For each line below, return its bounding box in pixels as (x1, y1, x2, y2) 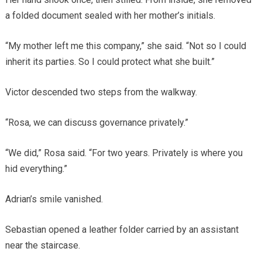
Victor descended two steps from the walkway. (5, 86, 197, 98)
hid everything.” (5, 163, 67, 174)
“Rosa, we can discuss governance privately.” (5, 116, 188, 128)
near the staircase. (5, 239, 80, 251)
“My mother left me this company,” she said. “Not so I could (5, 40, 246, 51)
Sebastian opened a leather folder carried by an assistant (5, 223, 239, 235)
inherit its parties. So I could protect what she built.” (5, 56, 215, 67)
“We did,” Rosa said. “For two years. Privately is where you (5, 147, 243, 158)
